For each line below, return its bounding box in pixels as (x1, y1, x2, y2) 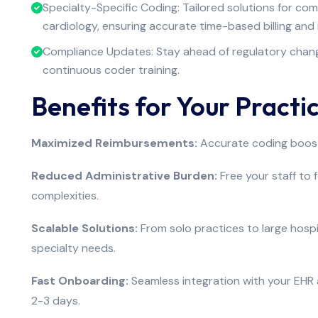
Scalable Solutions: (31, 220, 138, 236)
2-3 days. (31, 292, 80, 308)
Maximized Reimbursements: (31, 135, 197, 150)
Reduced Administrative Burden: (31, 168, 217, 183)
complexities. (31, 187, 99, 203)
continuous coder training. (42, 62, 180, 77)
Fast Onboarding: (31, 273, 128, 288)
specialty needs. (31, 240, 116, 256)
